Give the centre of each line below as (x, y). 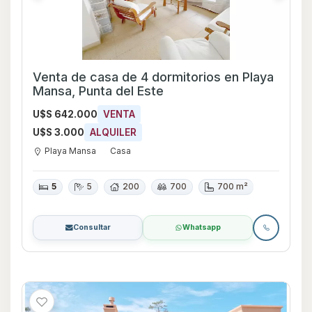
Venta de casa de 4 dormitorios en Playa (153, 77)
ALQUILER (113, 132)
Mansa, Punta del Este (98, 91)
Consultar (92, 227)
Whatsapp (202, 227)
